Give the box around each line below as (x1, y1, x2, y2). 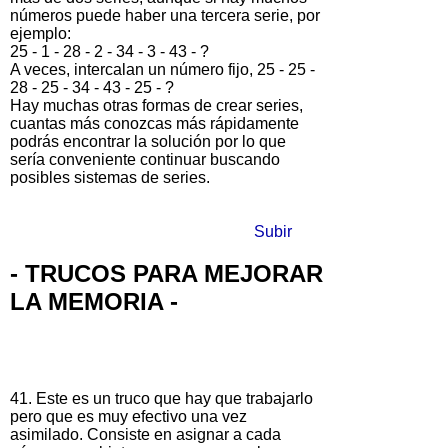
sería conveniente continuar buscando (10, 150, 280, 168)
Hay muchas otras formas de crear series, (10, 96, 303, 114)
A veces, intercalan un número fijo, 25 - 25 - (10, 60, 315, 78)
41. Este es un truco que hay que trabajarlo (10, 390, 313, 408)
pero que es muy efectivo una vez (10, 408, 247, 426)
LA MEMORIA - (10, 288, 178, 316)
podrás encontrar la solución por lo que (10, 132, 286, 150)
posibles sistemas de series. (10, 168, 210, 186)
